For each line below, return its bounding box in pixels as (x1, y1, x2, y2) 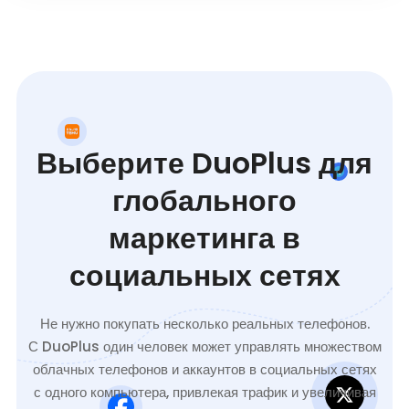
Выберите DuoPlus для (37, 142, 372, 184)
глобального (112, 180, 297, 222)
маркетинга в (109, 217, 300, 259)
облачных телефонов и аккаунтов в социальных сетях (32, 360, 377, 380)
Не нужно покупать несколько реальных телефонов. (39, 314, 370, 334)
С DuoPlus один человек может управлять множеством (27, 337, 382, 357)
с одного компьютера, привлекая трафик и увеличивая (33, 383, 376, 403)
